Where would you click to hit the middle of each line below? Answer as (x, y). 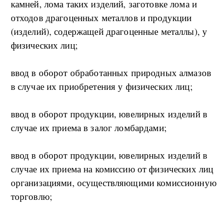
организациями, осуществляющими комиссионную (113, 183)
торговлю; (31, 196)
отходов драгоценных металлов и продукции (101, 18)
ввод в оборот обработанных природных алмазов (111, 73)
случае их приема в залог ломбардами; (88, 128)
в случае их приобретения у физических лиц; (101, 86)
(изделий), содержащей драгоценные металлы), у (109, 31)
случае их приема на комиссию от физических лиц (112, 169)
